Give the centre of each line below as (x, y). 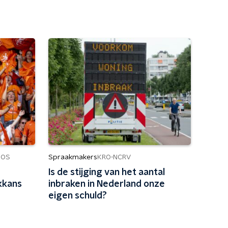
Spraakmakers (73, 157)
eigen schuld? (77, 196)
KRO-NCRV (114, 157)
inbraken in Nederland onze (106, 184)
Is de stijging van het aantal (106, 173)
